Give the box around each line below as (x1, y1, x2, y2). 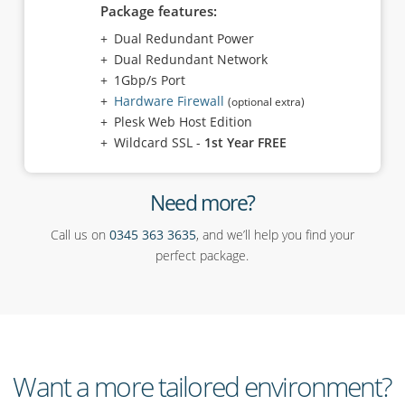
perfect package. (155, 247, 250, 264)
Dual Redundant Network (113, 51, 268, 68)
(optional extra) (227, 94, 305, 109)
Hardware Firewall (113, 92, 224, 109)
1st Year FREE (203, 134, 287, 151)
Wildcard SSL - (113, 134, 204, 151)
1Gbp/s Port (113, 71, 185, 89)
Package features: (99, 2, 217, 20)
